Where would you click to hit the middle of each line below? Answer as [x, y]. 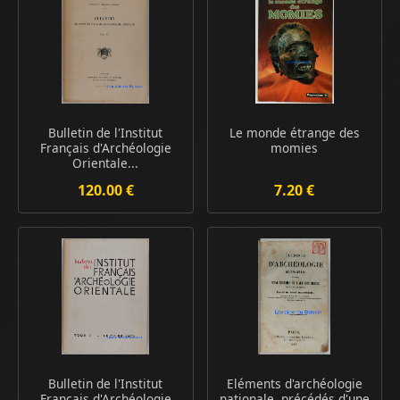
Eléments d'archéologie [294, 384]
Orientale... [106, 163]
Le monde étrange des [294, 133]
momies [295, 148]
